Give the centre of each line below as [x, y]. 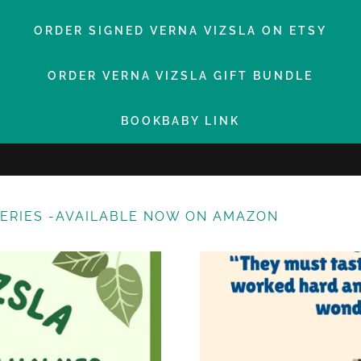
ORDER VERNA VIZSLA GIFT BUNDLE [180, 76]
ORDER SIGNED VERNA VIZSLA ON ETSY [180, 31]
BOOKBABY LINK [180, 121]
